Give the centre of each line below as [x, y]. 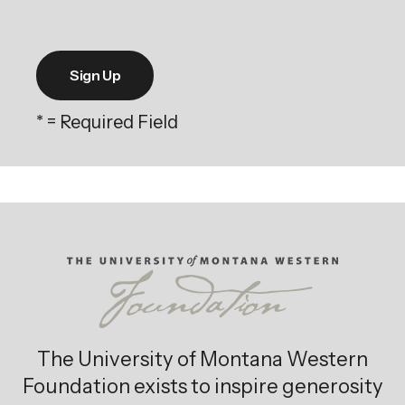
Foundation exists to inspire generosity [202, 387]
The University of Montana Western [202, 360]
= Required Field [111, 122]
